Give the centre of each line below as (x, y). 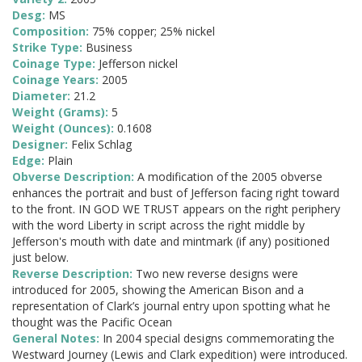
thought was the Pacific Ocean (92, 322)
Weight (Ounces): (65, 128)
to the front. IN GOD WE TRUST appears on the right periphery (176, 209)
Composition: (52, 32)
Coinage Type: (55, 64)
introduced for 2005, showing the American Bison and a (158, 290)
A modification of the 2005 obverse (230, 177)
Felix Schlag (101, 145)
